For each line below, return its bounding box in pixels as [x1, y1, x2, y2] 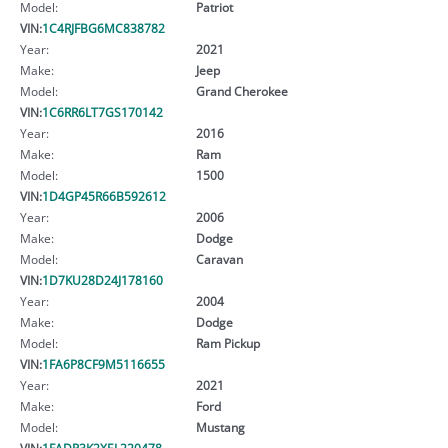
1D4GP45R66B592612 [42, 187, 166, 204]
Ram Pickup [195, 334, 260, 351]
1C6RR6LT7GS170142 [42, 103, 163, 120]
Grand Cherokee [195, 82, 288, 99]
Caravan [195, 250, 243, 267]
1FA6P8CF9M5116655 [42, 355, 165, 372]
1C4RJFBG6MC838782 [42, 19, 165, 36]
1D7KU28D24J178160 [42, 271, 163, 288]
